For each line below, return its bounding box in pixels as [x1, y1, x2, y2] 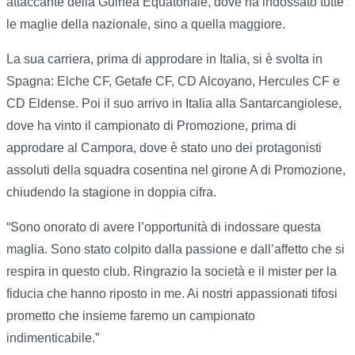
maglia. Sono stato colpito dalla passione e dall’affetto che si [6, 242, 345, 257]
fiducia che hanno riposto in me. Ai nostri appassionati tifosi [6, 287, 338, 301]
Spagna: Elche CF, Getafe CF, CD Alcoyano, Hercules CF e [6, 74, 340, 89]
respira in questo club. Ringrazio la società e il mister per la [6, 265, 337, 279]
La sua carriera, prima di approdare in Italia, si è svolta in [6, 52, 323, 67]
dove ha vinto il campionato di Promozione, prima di [6, 119, 296, 133]
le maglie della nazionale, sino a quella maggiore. [6, 17, 285, 32]
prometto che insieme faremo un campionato [6, 309, 255, 323]
